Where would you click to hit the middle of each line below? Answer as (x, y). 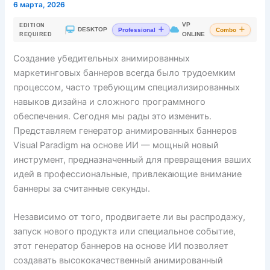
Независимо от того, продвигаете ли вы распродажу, (130, 217)
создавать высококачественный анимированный (118, 261)
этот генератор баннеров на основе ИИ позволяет (121, 246)
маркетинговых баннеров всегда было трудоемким (125, 73)
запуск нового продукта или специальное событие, (125, 232)
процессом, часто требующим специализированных (127, 87)
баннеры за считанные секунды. (82, 188)
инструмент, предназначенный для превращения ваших (133, 159)
